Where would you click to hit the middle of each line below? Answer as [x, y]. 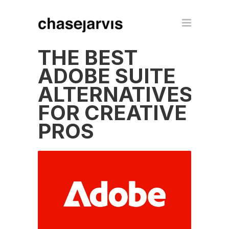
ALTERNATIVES [115, 94]
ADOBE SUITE [107, 76]
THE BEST [88, 58]
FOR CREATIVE [112, 113]
